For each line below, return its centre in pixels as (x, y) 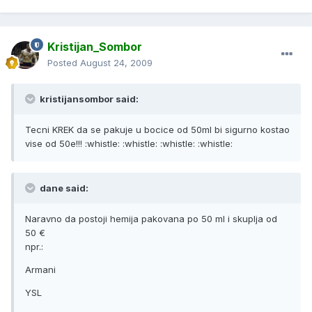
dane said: (63, 188)
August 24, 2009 (116, 63)
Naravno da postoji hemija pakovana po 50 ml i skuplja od (151, 219)
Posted (64, 63)
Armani (40, 270)
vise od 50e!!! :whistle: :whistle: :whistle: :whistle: (129, 144)
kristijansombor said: (88, 99)
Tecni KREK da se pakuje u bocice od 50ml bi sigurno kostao (157, 130)
